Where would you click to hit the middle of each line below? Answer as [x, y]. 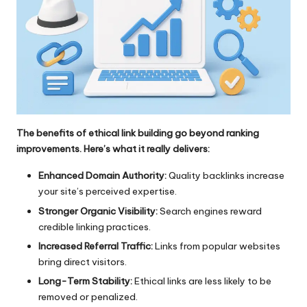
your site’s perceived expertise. [108, 192]
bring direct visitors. [83, 261]
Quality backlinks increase [225, 176]
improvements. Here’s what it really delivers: [113, 149]
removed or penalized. [88, 296]
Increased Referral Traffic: [96, 246]
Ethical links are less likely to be [202, 281]
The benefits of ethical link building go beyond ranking [138, 133]
